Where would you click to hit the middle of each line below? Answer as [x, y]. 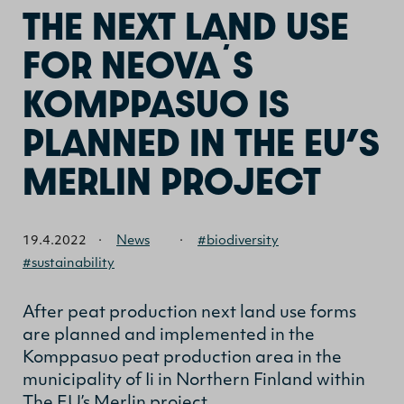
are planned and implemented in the [169, 335]
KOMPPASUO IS [156, 103]
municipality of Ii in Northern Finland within [194, 381]
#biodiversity [238, 241]
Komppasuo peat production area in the [182, 358]
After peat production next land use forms [189, 313]
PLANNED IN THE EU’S [201, 142]
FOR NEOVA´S [138, 64]
